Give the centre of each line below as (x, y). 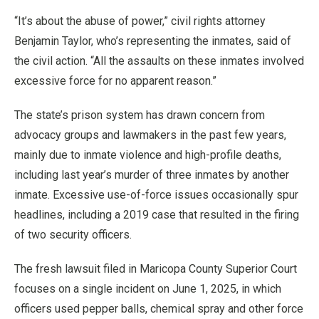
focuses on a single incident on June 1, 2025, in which (148, 288)
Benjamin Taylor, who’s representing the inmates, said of (153, 41)
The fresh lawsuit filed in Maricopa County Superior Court (156, 268)
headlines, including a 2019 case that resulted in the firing (157, 214)
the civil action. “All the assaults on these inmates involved (159, 61)
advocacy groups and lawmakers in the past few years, (150, 135)
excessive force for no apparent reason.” (115, 80)
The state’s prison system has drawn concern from (140, 115)
